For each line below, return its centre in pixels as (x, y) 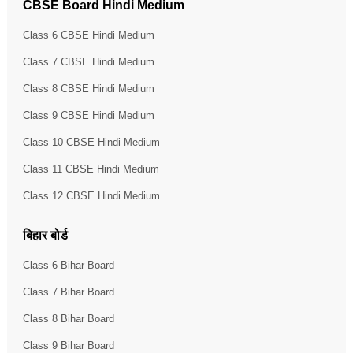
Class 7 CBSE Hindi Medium (88, 61)
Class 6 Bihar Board (68, 265)
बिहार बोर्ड (45, 235)
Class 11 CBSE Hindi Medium (91, 169)
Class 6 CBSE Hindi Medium (88, 35)
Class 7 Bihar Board (68, 292)
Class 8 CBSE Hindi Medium (88, 88)
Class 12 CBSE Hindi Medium (91, 195)
